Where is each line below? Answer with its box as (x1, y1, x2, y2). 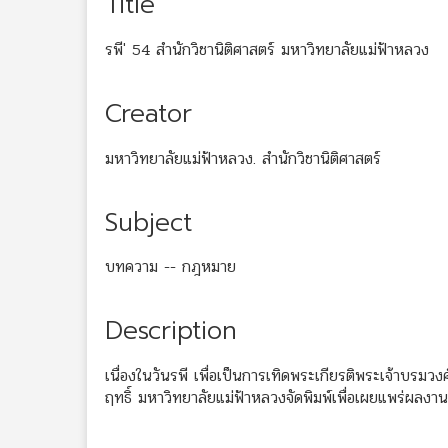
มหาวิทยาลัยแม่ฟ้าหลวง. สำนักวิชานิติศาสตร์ (105, 145, 381, 171)
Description (105, 312, 237, 351)
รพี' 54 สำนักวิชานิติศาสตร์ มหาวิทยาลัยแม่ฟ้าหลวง (105, 36, 429, 62)
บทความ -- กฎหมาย (105, 254, 236, 280)
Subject (105, 203, 192, 242)
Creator (105, 94, 192, 133)
